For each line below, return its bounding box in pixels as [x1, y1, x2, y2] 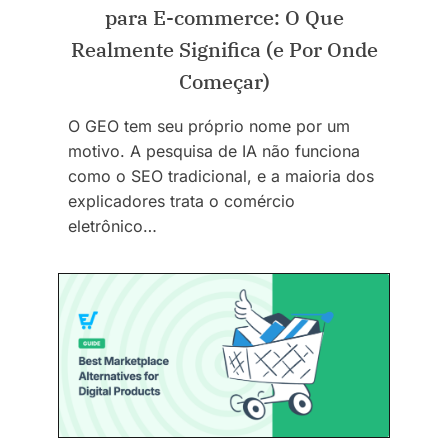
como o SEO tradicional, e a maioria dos [68, 166, 374, 187]
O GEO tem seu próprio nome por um [68, 116, 350, 137]
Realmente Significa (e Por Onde [70, 36, 378, 64]
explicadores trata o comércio [68, 191, 295, 212]
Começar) [178, 68, 270, 96]
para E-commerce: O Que [104, 4, 344, 32]
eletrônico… [68, 216, 157, 237]
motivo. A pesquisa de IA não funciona [68, 141, 360, 162]
